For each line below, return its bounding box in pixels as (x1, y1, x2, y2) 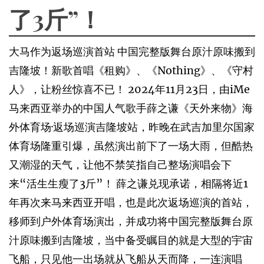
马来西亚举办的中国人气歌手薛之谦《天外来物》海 (9, 101, 253, 115)
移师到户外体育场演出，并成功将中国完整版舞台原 (9, 214, 253, 228)
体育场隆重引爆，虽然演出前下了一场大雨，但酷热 (9, 139, 253, 153)
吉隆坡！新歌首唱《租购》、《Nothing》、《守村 (9, 64, 253, 77)
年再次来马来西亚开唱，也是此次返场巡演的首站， (9, 196, 253, 209)
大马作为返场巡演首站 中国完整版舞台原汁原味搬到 (9, 45, 255, 58)
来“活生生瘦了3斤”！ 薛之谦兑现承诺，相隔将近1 (9, 177, 248, 190)
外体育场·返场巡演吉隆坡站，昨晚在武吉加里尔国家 (9, 120, 255, 134)
